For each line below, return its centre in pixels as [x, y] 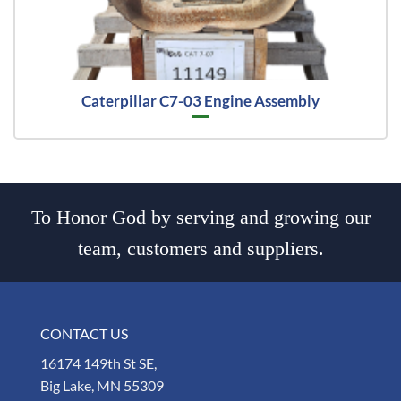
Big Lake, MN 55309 [102, 386]
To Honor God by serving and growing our [200, 218]
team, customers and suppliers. [200, 249]
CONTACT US [84, 334]
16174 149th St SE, [98, 363]
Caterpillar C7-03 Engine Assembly [200, 100]
